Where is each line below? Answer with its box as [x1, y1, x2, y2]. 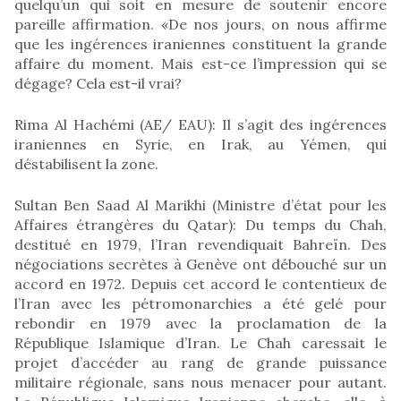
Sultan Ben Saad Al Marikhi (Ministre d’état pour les [14, 195, 387, 214]
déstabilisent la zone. [14, 154, 158, 173]
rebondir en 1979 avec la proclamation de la [14, 313, 387, 332]
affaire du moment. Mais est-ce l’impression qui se [14, 54, 387, 73]
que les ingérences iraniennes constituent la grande [14, 34, 387, 53]
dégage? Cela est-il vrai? [14, 73, 182, 92]
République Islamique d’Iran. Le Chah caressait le [14, 333, 387, 352]
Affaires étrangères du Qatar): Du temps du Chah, [14, 215, 387, 234]
